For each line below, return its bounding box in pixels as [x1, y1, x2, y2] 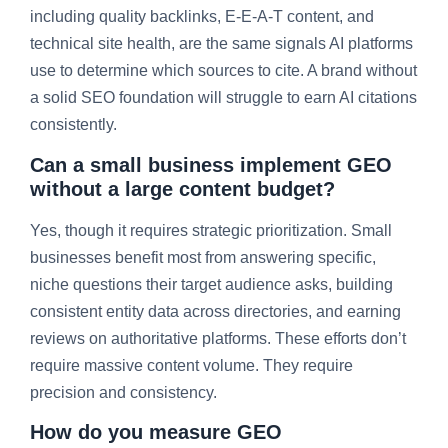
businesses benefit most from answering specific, [30, 248, 376, 266]
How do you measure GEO [30, 421, 282, 444]
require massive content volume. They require [30, 356, 353, 374]
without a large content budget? [30, 177, 335, 200]
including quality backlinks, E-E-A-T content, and [30, 8, 374, 26]
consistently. [30, 116, 117, 134]
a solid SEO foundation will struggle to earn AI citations [30, 89, 417, 107]
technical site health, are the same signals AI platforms [30, 35, 413, 53]
